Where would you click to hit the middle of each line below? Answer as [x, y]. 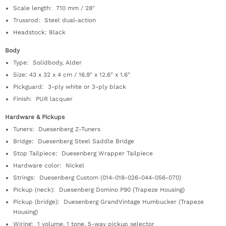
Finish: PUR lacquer [43, 99]
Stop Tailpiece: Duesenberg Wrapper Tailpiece [83, 153]
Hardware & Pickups [35, 117]
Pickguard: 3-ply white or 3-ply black [70, 87]
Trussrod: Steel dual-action [54, 20]
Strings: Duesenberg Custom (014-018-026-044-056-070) [97, 178]
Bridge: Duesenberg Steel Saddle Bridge [74, 141]
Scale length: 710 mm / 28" [54, 8]
